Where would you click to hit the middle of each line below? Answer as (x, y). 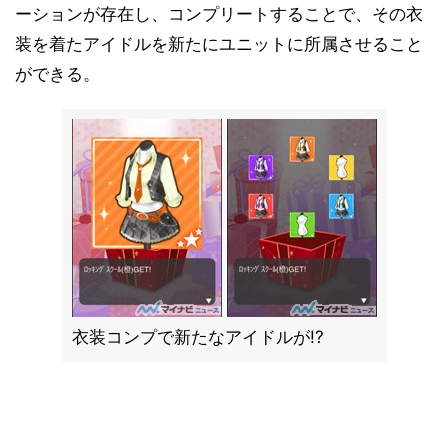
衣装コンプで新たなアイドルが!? (197, 337)
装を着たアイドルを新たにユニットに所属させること (219, 44)
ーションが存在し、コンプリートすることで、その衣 (219, 14)
